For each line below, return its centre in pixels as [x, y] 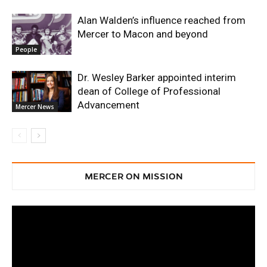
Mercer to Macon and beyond [143, 34]
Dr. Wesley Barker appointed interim [157, 77]
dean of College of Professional [149, 91]
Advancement [108, 105]
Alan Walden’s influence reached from [162, 20]
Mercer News [35, 106]
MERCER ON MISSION [133, 176]
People [26, 49]
